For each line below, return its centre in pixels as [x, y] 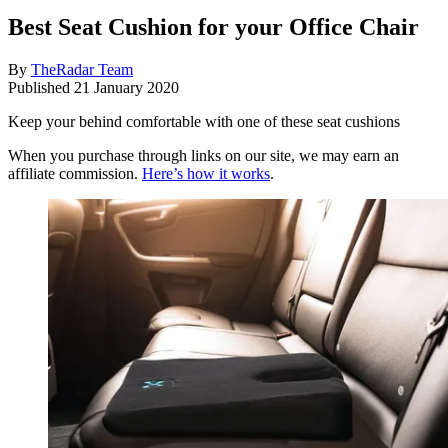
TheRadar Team [82, 70]
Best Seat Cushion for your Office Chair [213, 27]
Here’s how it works [206, 174]
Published [41, 88]
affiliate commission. [75, 174]
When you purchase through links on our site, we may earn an [203, 156]
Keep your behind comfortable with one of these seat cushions [204, 122]
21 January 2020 [126, 88]
